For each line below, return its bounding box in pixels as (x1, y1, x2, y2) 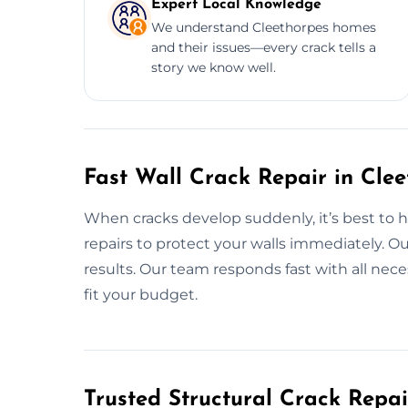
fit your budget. (84, 285, 198, 303)
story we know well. (151, 58, 276, 76)
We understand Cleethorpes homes (151, 18, 376, 36)
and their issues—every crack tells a (151, 38, 376, 56)
